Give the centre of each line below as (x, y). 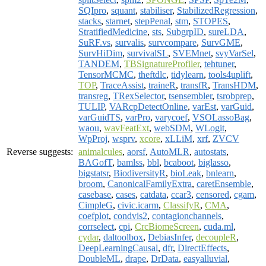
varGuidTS (99, 117)
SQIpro (92, 10)
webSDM (172, 128)
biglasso (213, 162)
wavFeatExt (126, 128)
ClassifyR (182, 205)
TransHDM (234, 85)
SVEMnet (192, 53)
